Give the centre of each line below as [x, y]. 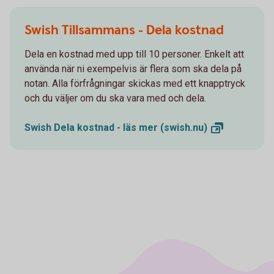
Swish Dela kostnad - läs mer [92, 127]
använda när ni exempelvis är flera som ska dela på [133, 68]
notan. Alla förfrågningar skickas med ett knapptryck [135, 83]
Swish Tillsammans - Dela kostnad [124, 30]
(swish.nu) [184, 127]
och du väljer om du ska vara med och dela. [115, 98]
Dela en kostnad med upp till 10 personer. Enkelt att [134, 54]
